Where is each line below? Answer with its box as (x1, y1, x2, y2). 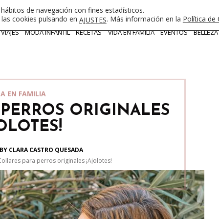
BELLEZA (193, 28, 218, 37)
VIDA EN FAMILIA (108, 28, 154, 37)
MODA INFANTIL (25, 28, 70, 37)
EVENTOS (160, 28, 188, 37)
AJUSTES (79, 15, 107, 24)
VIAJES (1, 28, 20, 37)
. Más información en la (106, 14, 183, 24)
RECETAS (76, 28, 102, 37)
